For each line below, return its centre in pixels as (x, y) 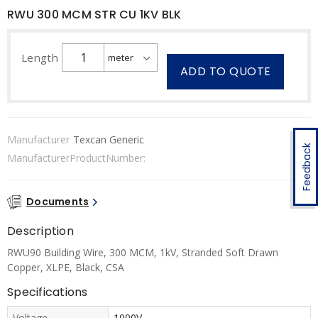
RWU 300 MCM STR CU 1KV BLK (94, 15)
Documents (58, 202)
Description (40, 231)
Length (40, 57)
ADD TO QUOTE (225, 71)
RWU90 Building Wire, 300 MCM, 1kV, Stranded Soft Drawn (143, 252)
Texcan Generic (109, 139)
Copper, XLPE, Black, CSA (66, 267)
